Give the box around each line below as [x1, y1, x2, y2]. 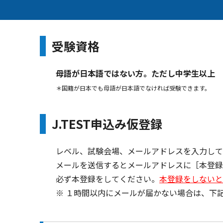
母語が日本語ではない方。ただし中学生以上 [56, 67, 215, 79]
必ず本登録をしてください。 [56, 173, 159, 185]
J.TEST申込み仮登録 [52, 115, 162, 133]
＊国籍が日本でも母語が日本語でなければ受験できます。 [56, 83, 211, 92]
